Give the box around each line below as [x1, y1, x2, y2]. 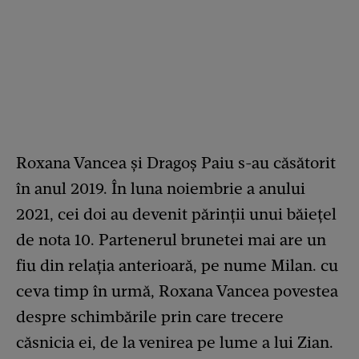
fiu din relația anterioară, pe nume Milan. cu [16, 255, 338, 275]
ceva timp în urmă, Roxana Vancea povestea [16, 280, 338, 301]
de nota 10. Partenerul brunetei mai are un [16, 229, 326, 249]
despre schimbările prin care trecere [16, 306, 284, 326]
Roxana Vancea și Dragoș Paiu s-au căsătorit [16, 152, 336, 172]
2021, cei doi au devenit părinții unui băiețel [16, 204, 337, 224]
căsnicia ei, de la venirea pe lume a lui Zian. [16, 332, 333, 352]
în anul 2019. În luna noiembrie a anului [16, 178, 305, 198]
